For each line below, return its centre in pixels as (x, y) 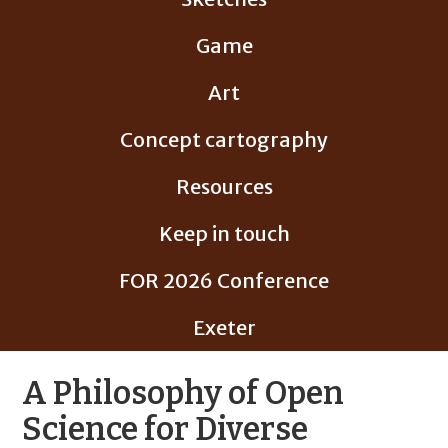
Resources (224, 186)
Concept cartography (224, 139)
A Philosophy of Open (183, 393)
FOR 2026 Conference (224, 280)
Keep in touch (224, 233)
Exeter (224, 327)
